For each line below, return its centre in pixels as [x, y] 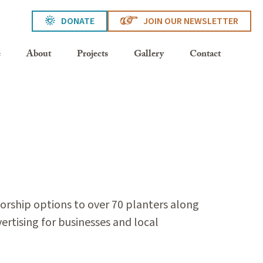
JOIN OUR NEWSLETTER [191, 21]
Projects [92, 55]
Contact [205, 55]
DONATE [78, 21]
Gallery [149, 55]
